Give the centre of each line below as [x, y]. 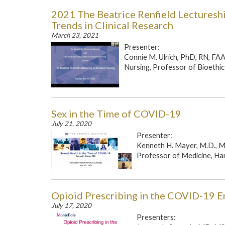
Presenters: [156, 217]
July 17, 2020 [71, 205]
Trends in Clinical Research [112, 25]
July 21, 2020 [71, 124]
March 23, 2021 [75, 35]
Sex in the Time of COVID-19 [116, 114]
